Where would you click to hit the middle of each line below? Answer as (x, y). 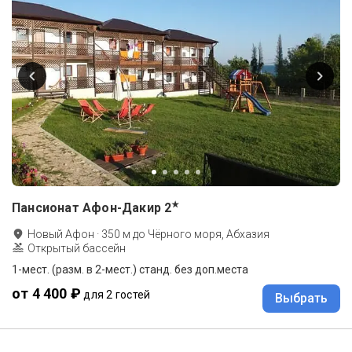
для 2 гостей (117, 294)
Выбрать (301, 298)
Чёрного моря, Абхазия (209, 234)
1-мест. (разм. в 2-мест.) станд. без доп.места (130, 269)
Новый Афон (61, 234)
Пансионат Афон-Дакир (86, 207)
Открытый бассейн (77, 248)
